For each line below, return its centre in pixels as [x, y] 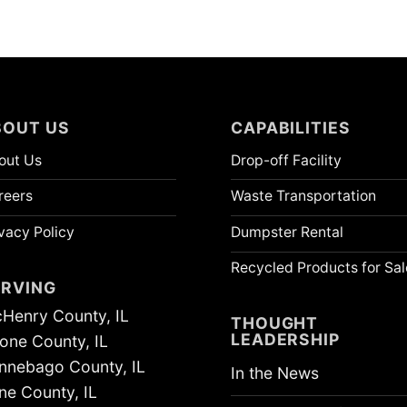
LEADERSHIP [285, 340]
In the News [275, 373]
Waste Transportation [303, 196]
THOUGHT [275, 323]
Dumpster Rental [287, 232]
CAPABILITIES [291, 127]
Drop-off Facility [286, 160]
